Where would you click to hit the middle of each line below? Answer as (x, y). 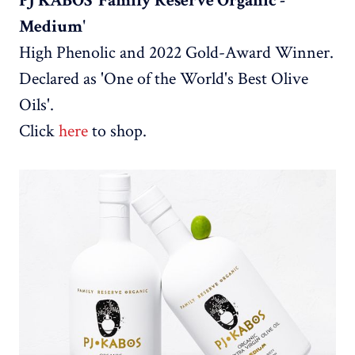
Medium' (52, 27)
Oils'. (36, 105)
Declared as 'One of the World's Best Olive (164, 79)
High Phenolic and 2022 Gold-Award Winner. (176, 53)
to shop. (117, 132)
